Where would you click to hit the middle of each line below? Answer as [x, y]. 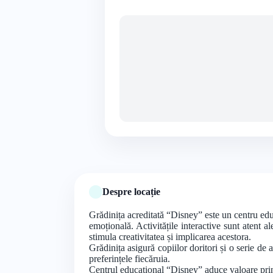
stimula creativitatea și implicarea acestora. [170, 236]
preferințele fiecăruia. [129, 258]
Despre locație [131, 191]
